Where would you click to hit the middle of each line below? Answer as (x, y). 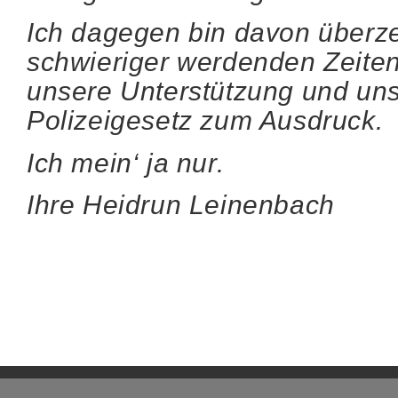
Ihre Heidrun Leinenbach (181, 205)
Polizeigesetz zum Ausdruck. (205, 121)
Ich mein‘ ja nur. (126, 163)
